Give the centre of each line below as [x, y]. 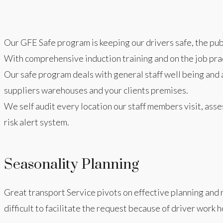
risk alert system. [37, 122]
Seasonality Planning [71, 165]
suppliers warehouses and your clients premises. [96, 90]
